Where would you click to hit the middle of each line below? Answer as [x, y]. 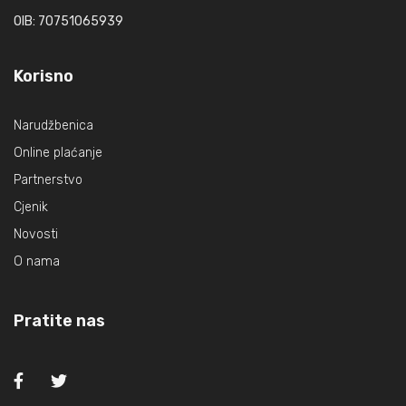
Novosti [36, 234]
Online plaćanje [58, 153]
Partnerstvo [48, 180]
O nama [37, 261]
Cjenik [31, 207]
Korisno [43, 76]
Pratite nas [59, 321]
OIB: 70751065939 [68, 21]
